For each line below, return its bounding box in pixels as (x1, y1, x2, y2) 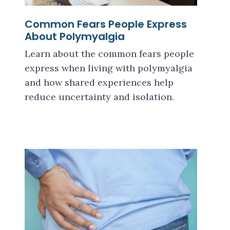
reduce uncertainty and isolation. (25, 91, 174, 103)
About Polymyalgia (25, 29, 125, 44)
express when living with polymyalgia (25, 62, 193, 74)
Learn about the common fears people (25, 48, 194, 60)
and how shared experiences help (25, 76, 174, 88)
